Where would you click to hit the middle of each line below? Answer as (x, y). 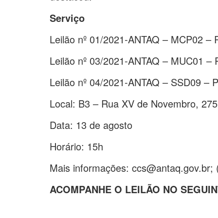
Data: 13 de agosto (91, 125)
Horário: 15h (76, 146)
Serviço (67, 18)
